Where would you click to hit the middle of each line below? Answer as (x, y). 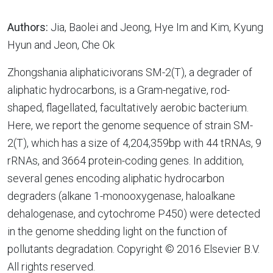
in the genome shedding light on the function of (117, 231)
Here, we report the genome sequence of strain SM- (130, 125)
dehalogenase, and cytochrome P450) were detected (134, 214)
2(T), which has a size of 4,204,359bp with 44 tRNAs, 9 (134, 143)
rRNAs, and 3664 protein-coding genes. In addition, (126, 161)
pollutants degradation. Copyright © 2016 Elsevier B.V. (133, 249)
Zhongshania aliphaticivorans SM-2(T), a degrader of (130, 72)
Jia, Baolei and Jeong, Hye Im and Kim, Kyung (156, 27)
